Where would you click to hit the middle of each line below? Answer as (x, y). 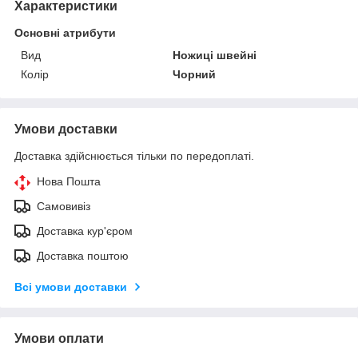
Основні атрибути (65, 32)
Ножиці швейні (215, 55)
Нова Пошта (69, 181)
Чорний (195, 74)
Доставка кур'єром (85, 231)
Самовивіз (64, 206)
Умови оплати (59, 338)
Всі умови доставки (71, 286)
